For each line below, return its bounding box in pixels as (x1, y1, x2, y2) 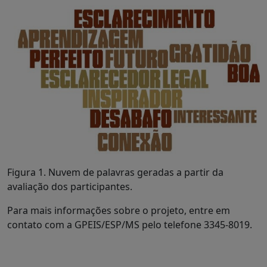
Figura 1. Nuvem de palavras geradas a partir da (7, 166, 223, 179)
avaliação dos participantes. (7, 180, 132, 194)
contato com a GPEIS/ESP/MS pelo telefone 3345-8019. (7, 218, 252, 232)
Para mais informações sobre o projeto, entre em (7, 204, 230, 218)
